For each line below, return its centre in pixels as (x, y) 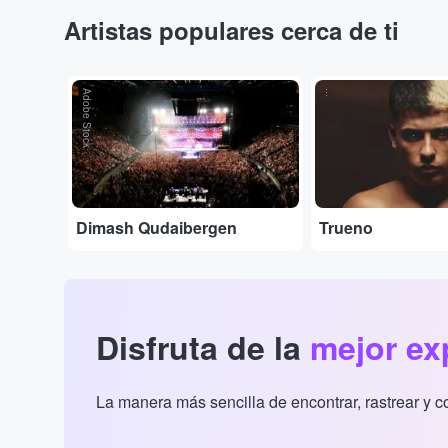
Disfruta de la (203, 347)
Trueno (346, 228)
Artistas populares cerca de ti (231, 30)
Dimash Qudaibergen (156, 228)
